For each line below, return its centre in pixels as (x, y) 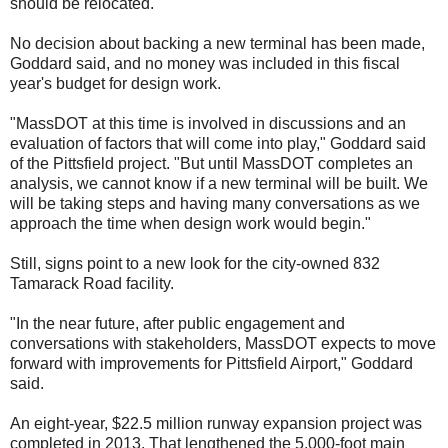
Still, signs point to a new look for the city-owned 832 (195, 263)
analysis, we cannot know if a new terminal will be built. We (219, 183)
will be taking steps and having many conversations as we (215, 203)
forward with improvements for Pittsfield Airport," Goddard (211, 363)
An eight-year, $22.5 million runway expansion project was (216, 423)
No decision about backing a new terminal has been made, (217, 43)
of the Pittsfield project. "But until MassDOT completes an (211, 163)
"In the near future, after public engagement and (177, 323)
